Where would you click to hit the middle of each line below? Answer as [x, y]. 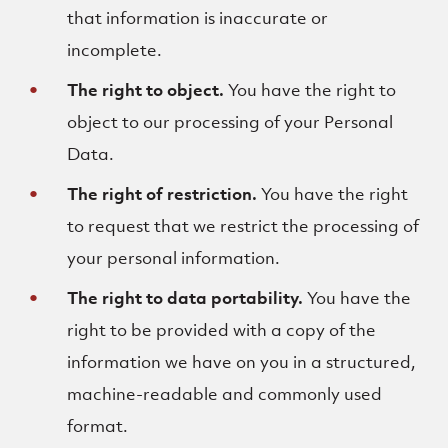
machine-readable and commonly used [225, 394]
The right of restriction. [162, 194]
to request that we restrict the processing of [243, 226]
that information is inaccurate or [198, 18]
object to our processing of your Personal [230, 122]
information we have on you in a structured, [242, 362]
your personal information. [174, 258]
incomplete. [115, 50]
